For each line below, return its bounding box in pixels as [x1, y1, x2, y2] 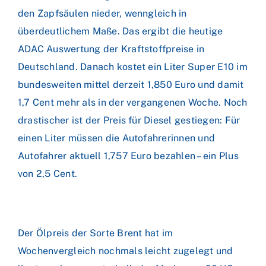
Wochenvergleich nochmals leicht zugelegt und [18, 245, 233, 256]
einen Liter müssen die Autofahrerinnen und [18, 132, 216, 144]
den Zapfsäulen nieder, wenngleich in [18, 8, 187, 19]
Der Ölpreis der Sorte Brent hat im [18, 227, 173, 239]
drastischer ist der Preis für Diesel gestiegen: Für [18, 115, 240, 126]
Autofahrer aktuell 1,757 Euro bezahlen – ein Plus [18, 150, 239, 161]
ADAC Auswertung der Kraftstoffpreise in [18, 43, 205, 55]
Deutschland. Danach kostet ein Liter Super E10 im [18, 61, 248, 72]
